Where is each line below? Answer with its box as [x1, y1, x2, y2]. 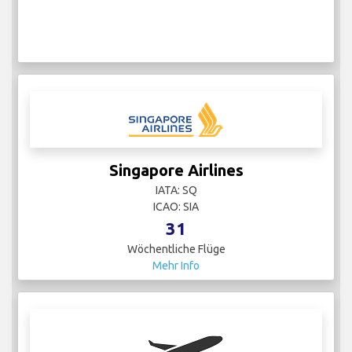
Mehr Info [152, 259, 200, 273]
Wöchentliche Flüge [126, 243, 225, 256]
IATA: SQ [155, 184, 197, 197]
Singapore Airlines [108, 161, 244, 180]
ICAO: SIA [153, 200, 199, 214]
